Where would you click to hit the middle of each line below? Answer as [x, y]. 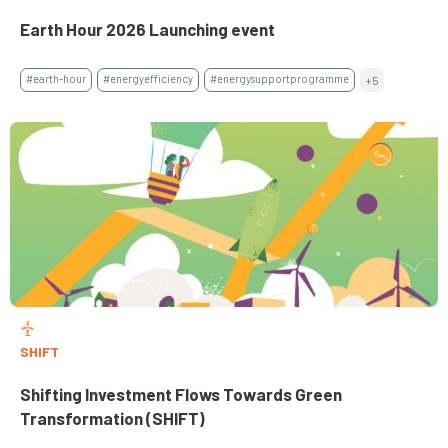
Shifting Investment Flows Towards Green [181, 394]
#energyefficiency [148, 79]
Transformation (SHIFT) [112, 418]
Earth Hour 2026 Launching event [147, 29]
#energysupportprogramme [279, 79]
